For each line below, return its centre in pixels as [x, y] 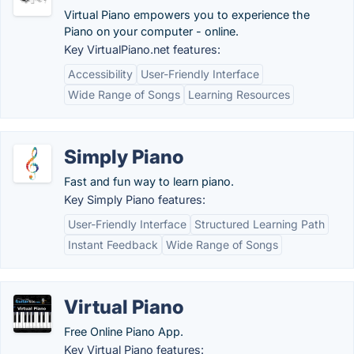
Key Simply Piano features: [135, 200]
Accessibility [100, 74]
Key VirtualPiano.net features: [142, 49]
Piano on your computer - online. [151, 31]
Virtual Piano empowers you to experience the [187, 15]
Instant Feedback [113, 245]
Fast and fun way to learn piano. [149, 181]
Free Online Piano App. [124, 331]
